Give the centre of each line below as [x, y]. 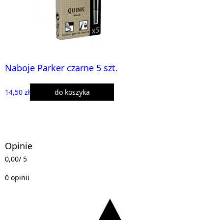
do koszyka [72, 92]
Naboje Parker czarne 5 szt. [61, 68]
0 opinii [17, 177]
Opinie [19, 146]
